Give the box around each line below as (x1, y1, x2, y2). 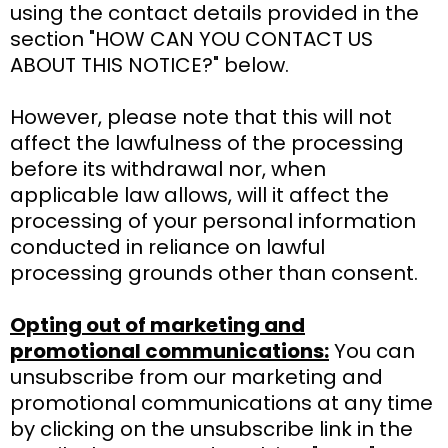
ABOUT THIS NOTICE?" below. (10, 50, 289, 79)
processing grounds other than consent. (10, 258, 418, 287)
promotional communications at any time (10, 388, 433, 417)
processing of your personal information (10, 206, 416, 235)
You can (329, 336, 415, 365)
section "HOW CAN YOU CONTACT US (10, 24, 373, 53)
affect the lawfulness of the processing (10, 128, 404, 157)
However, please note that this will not (10, 102, 392, 131)
